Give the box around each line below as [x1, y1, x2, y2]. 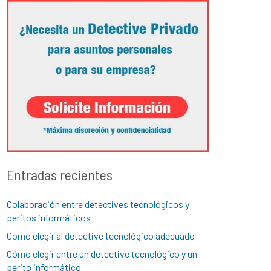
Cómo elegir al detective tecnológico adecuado [7, 229, 195, 241]
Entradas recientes [7, 165, 113, 183]
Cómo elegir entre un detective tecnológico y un [7, 247, 198, 260]
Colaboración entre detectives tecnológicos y [7, 198, 190, 210]
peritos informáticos [7, 211, 91, 223]
